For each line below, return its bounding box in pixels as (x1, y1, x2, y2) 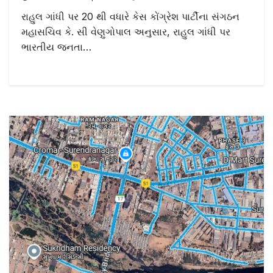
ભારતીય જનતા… (21, 41, 91, 54)
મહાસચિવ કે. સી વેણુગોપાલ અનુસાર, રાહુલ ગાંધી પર (21, 26, 230, 38)
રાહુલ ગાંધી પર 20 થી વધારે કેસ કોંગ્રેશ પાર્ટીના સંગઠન (21, 10, 239, 23)
